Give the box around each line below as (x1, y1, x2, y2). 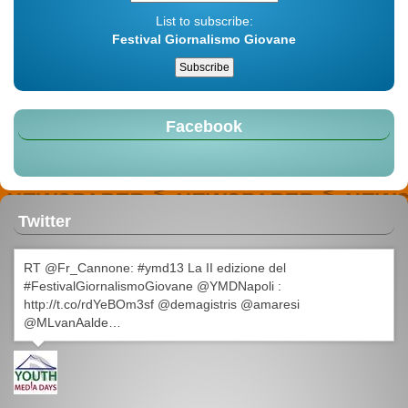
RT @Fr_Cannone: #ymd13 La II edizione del (24, 260, 286, 276)
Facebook (166, 117, 242, 137)
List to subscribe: (155, 14, 253, 29)
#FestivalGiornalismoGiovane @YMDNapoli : (24, 279, 281, 294)
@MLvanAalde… (24, 315, 121, 331)
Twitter (18, 212, 71, 231)
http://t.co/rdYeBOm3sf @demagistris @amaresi (24, 297, 300, 312)
